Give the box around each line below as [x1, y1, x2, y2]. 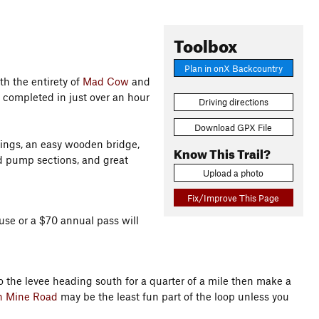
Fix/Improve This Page [187, 192, 280, 204]
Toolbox [173, 30, 237, 57]
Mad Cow [83, 75, 129, 88]
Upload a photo [203, 167, 264, 179]
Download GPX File [194, 121, 273, 133]
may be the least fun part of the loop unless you [58, 290, 289, 303]
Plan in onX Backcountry [184, 62, 283, 74]
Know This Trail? [173, 142, 271, 162]
